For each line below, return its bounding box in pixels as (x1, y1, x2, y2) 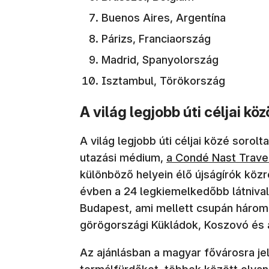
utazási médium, (80, 151, 166, 164)
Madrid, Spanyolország (101, 53, 219, 66)
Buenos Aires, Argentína (101, 11, 226, 24)
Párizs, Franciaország (101, 32, 211, 45)
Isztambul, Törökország (101, 74, 225, 87)
